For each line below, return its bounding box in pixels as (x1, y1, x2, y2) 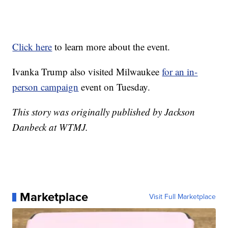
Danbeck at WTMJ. (12, 121, 89, 134)
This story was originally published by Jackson (12, 105, 195, 119)
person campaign (12, 80, 79, 94)
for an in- (162, 65, 198, 78)
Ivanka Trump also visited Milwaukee (12, 65, 162, 78)
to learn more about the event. (52, 40, 170, 53)
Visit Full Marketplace (149, 191, 216, 203)
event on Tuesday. (78, 80, 151, 94)
